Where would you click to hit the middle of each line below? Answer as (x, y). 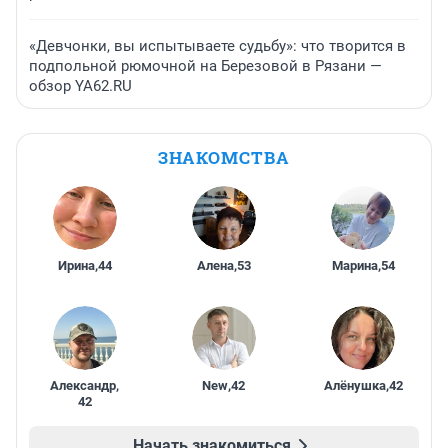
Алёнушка (354, 386)
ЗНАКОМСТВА (224, 158)
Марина (354, 266)
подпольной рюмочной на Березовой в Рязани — (205, 66)
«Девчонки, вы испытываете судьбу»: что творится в (217, 46)
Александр (83, 386)
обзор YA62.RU (80, 86)
